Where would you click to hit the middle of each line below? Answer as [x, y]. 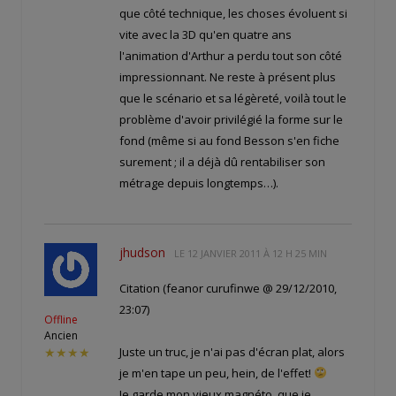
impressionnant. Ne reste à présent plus [228, 77]
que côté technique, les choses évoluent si [233, 14]
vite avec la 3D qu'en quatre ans [206, 35]
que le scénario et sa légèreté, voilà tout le [233, 99]
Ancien [61, 336]
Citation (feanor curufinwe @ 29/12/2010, [228, 289]
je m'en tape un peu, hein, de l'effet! [217, 373]
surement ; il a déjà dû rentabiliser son [222, 162]
